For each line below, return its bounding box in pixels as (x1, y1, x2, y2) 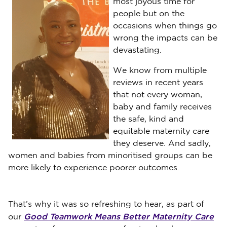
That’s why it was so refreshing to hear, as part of (8, 201, 204, 208)
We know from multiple (113, 67, 207, 74)
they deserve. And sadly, (113, 140, 211, 147)
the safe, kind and (113, 116, 184, 123)
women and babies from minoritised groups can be (8, 152, 212, 160)
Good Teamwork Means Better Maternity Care (24, 211, 214, 222)
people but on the (113, 10, 184, 18)
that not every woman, (113, 91, 202, 99)
